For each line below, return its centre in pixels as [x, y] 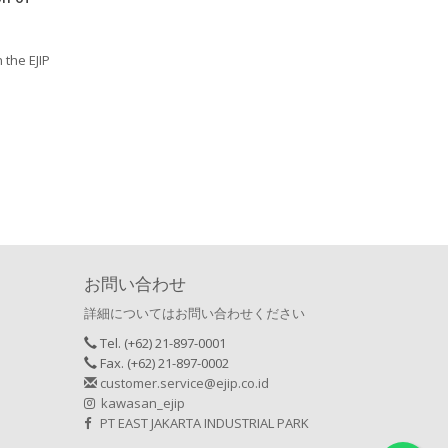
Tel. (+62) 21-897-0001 [161, 342]
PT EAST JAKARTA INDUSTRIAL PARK [199, 422]
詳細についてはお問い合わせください [194, 312]
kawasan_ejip [139, 402]
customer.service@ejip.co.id [182, 382]
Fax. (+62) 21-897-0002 [162, 362]
